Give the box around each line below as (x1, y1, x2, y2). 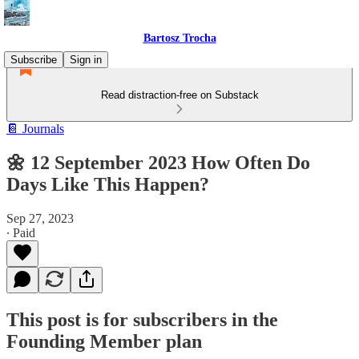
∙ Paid (6, 225, 35, 240)
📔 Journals (6, 122, 64, 135)
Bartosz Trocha (143, 32, 216, 44)
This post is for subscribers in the (6, 309, 278, 330)
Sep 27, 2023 (6, 211, 74, 225)
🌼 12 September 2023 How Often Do (6, 151, 310, 173)
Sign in (70, 54, 102, 66)
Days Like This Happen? (6, 173, 209, 195)
